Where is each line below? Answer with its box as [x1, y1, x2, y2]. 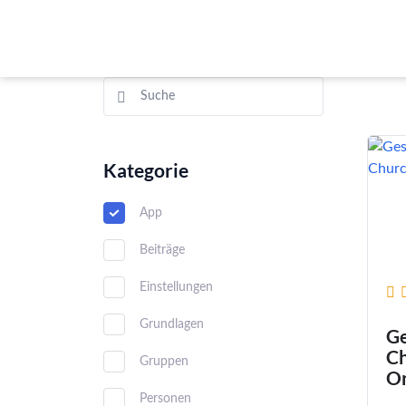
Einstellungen [140, 280, 213, 294]
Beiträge [140, 243, 185, 256]
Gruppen [140, 354, 188, 368]
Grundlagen [140, 317, 204, 331]
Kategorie [103, 158, 188, 181]
